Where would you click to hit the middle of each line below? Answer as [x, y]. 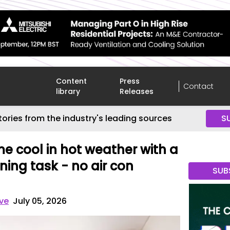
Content [72, 81]
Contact [198, 86]
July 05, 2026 [40, 201]
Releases [137, 91]
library [68, 91]
